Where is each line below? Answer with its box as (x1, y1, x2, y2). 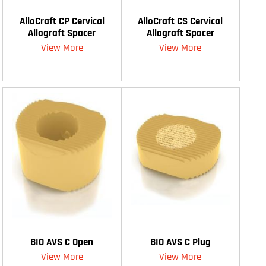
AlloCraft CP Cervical (19, 14, 104, 28)
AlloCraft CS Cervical (138, 14, 223, 28)
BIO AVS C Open (30, 235, 94, 249)
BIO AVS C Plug (150, 235, 211, 249)
